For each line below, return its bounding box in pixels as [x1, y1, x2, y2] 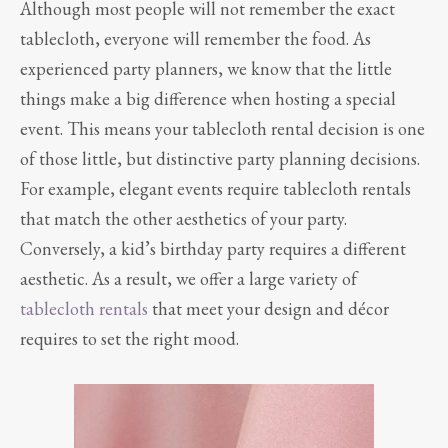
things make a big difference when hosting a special [20, 87, 396, 111]
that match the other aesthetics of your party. [20, 207, 347, 231]
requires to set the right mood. [20, 327, 239, 351]
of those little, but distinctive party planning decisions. [20, 147, 420, 171]
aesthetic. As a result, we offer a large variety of [20, 267, 357, 291]
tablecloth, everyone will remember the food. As [20, 27, 371, 51]
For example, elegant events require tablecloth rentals [20, 177, 411, 201]
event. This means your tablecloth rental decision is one [20, 117, 425, 141]
